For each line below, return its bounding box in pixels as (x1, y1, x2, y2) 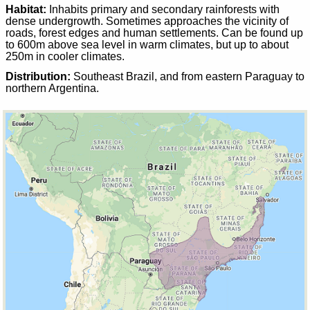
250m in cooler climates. (6, 51, 125, 63)
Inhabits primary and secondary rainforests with (46, 3, 280, 16)
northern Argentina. (6, 82, 99, 94)
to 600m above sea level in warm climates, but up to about (6, 39, 289, 51)
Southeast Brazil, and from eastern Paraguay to (71, 70, 304, 82)
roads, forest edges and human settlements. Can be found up (6, 27, 303, 39)
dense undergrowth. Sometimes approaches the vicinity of (6, 15, 289, 28)
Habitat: (6, 3, 46, 16)
